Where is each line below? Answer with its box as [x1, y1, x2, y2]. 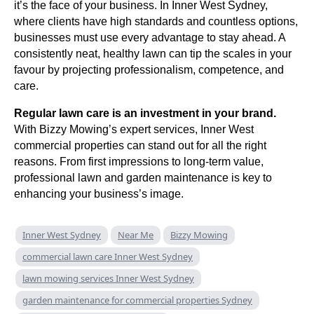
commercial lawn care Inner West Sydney [22, 250, 193, 263]
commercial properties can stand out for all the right [14, 139, 266, 151]
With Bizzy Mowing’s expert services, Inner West [14, 123, 254, 135]
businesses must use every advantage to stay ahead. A [14, 31, 285, 43]
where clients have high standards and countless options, [14, 15, 298, 27]
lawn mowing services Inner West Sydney [22, 271, 194, 285]
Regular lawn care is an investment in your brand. [14, 107, 276, 119]
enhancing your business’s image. [14, 187, 184, 200]
